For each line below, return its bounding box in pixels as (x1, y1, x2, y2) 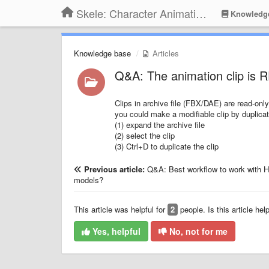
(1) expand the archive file (114, 119, 205, 130)
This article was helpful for (74, 204, 168, 215)
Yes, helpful (90, 225, 141, 237)
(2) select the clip (114, 130, 175, 141)
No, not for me (167, 225, 228, 237)
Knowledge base (74, 47, 131, 59)
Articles (150, 47, 179, 59)
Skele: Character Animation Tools (196, 5, 207, 21)
